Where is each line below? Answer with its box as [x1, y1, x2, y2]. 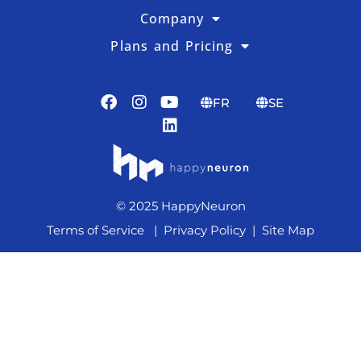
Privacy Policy [164, 222, 246, 239]
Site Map [259, 222, 314, 239]
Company [139, 10, 205, 28]
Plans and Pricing [110, 37, 234, 56]
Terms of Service [47, 222, 144, 239]
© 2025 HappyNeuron [115, 198, 246, 214]
